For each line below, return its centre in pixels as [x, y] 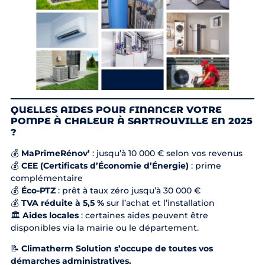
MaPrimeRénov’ [55, 153]
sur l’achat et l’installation [159, 203]
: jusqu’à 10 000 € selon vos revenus [166, 153]
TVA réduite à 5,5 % [62, 203]
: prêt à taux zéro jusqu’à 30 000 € [128, 190]
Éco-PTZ [38, 190]
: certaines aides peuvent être [143, 215]
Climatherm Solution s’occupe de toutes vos [117, 249]
